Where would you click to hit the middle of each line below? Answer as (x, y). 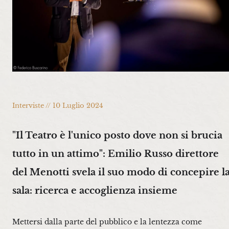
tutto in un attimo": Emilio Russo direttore (116, 154)
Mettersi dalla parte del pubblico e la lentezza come (107, 222)
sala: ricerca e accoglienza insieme (95, 191)
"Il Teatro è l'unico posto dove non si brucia (117, 135)
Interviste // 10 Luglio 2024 (58, 106)
